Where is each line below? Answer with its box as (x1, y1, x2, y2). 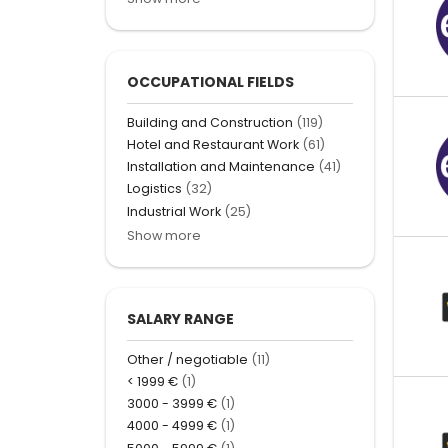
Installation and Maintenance (127, 158, 315, 176)
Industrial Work (127, 202, 221, 220)
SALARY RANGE (127, 308, 234, 329)
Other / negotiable (127, 350, 248, 368)
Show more (127, 226, 201, 244)
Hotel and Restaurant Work (127, 136, 299, 154)
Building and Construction (127, 113, 293, 131)
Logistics (127, 180, 182, 198)
